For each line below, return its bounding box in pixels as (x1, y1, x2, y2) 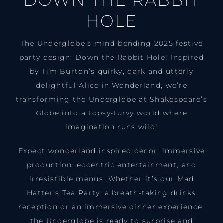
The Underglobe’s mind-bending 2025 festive (20, 39, 203, 48)
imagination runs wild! (65, 122, 158, 132)
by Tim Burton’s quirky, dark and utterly (30, 67, 193, 76)
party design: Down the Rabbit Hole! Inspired (19, 53, 204, 62)
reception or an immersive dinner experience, (18, 202, 205, 212)
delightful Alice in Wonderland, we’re (35, 81, 188, 90)
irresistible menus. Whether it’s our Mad (29, 174, 194, 184)
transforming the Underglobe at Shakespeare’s (15, 95, 208, 104)
